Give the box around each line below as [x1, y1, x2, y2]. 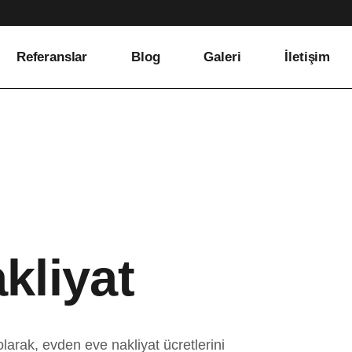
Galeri [203, 49, 241, 64]
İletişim [284, 49, 330, 64]
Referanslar [16, 49, 88, 64]
